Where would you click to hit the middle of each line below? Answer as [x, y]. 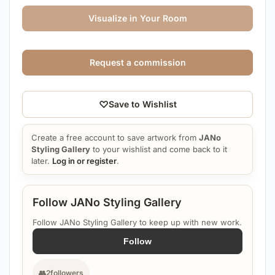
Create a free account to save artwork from [115, 137]
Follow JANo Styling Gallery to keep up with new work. [137, 222]
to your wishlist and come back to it [159, 149]
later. [42, 161]
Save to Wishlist [142, 104]
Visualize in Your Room [137, 18]
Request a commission [137, 62]
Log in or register [84, 161]
